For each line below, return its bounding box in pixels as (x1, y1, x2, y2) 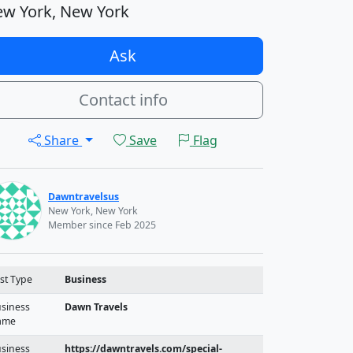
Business (65, 273, 106, 286)
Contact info (78, 89, 168, 110)
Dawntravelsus (48, 189, 119, 203)
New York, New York (48, 203, 138, 217)
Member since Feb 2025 (48, 217, 156, 232)
